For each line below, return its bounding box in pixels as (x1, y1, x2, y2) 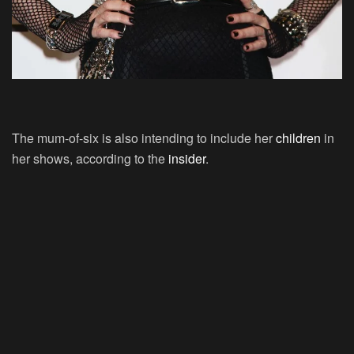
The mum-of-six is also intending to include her (12, 129, 276, 148)
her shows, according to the (12, 149, 168, 168)
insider (168, 149, 205, 168)
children (276, 129, 321, 148)
